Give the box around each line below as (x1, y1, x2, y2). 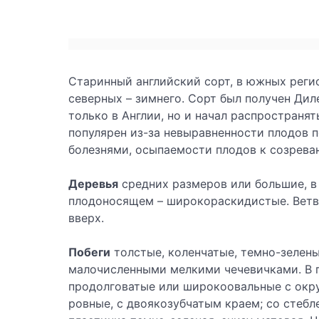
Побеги (68, 245, 110, 260)
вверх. (68, 211, 104, 226)
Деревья (68, 177, 118, 192)
